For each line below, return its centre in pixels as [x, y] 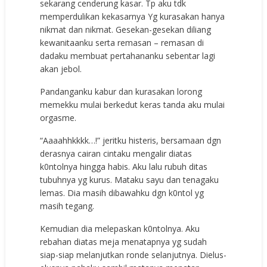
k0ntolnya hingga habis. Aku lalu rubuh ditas [124, 166]
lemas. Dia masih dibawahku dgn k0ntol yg [122, 193]
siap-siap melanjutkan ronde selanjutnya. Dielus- [133, 254]
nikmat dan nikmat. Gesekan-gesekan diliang [126, 29]
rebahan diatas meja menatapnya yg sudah [124, 241]
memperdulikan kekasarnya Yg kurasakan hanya [133, 16]
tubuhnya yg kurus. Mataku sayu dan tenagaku [130, 179]
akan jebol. [61, 69]
